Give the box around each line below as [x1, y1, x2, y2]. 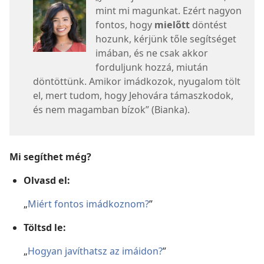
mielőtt [154, 18, 190, 31]
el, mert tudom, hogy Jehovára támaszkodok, [33, 88, 233, 102]
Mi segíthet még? [9, 150, 91, 163]
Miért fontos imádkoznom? [28, 197, 149, 210]
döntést [190, 18, 227, 31]
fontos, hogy [95, 18, 154, 31]
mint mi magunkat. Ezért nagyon [95, 4, 242, 17]
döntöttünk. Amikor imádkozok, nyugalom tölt [33, 74, 240, 88]
